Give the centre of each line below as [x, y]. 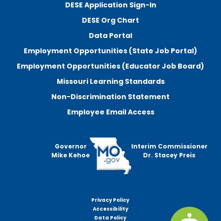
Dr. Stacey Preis [169, 155]
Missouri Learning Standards [110, 81]
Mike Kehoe [71, 155]
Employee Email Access [110, 112]
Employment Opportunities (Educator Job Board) [110, 66]
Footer [23, 205]
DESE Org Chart [110, 20]
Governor [71, 146]
